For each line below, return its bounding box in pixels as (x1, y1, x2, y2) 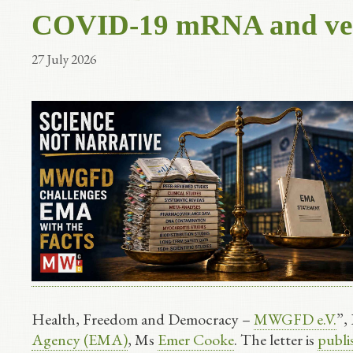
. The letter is (234, 329, 318, 350)
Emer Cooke (158, 329, 234, 350)
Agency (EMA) (32, 329, 128, 350)
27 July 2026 (32, 50, 96, 68)
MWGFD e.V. (254, 308, 336, 329)
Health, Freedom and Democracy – (32, 308, 254, 329)
